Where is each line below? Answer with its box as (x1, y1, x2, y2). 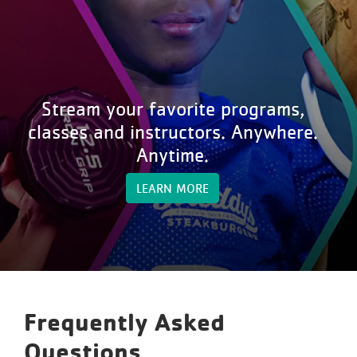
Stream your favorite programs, (41, 96, 304, 120)
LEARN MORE (136, 179, 209, 196)
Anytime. (136, 142, 209, 167)
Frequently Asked (24, 306, 225, 337)
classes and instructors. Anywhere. (27, 119, 318, 143)
